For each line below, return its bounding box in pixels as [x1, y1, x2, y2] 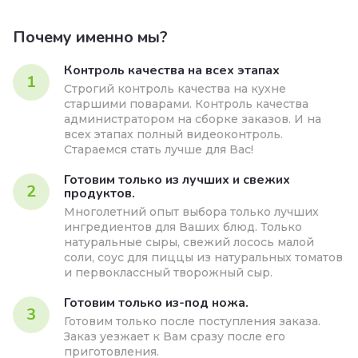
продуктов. [64, 185, 135, 202]
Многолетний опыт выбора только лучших [64, 205, 319, 219]
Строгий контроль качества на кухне [64, 82, 286, 96]
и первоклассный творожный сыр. [64, 265, 272, 280]
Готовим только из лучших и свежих [64, 171, 290, 189]
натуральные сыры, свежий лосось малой [64, 235, 314, 249]
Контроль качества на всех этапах [64, 62, 280, 79]
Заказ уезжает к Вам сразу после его [64, 329, 285, 344]
